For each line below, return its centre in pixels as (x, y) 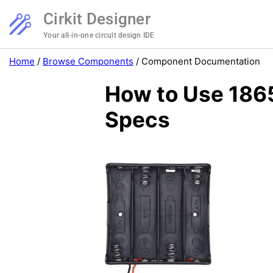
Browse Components (88, 61)
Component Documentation (201, 61)
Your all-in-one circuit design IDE (99, 35)
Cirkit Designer (97, 19)
